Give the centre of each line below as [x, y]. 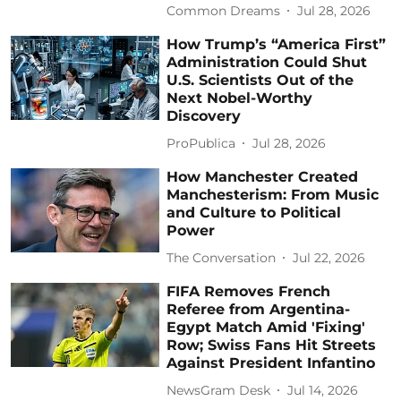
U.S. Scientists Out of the [260, 81]
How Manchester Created [263, 177]
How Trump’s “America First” [277, 45]
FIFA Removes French [249, 292]
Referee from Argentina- [259, 310]
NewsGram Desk [219, 390]
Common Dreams [224, 10]
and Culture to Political [254, 213]
